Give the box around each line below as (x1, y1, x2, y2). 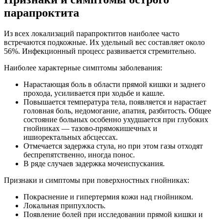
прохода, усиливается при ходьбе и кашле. (23, 89, 165, 98)
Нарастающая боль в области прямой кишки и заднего (23, 80, 205, 89)
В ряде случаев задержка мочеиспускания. (23, 159, 165, 168)
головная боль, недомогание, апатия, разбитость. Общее (23, 107, 211, 115)
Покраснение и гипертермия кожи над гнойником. (23, 193, 193, 201)
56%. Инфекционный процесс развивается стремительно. (4, 47, 196, 56)
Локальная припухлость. (23, 201, 106, 210)
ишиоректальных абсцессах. (23, 133, 118, 142)
